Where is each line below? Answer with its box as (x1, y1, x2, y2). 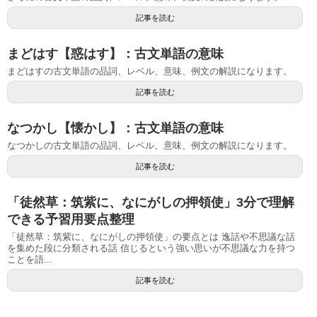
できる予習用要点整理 (7, 212, 134, 226)
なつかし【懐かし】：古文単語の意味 (7, 120, 224, 135)
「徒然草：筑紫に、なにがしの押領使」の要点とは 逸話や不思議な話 (7, 231, 295, 242)
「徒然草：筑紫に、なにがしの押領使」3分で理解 (7, 195, 294, 209)
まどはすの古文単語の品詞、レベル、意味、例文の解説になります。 (7, 65, 292, 76)
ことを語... (7, 253, 52, 265)
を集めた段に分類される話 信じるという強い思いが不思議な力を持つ (7, 242, 295, 253)
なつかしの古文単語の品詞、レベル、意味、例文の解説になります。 (7, 139, 292, 151)
